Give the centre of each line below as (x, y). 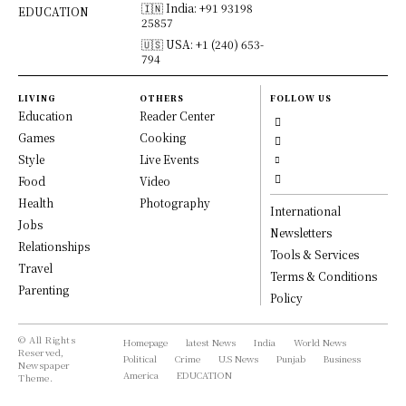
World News (319, 342)
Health (36, 202)
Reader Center (177, 115)
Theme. (35, 377)
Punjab (290, 358)
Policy (287, 297)
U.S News (238, 358)
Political (140, 358)
